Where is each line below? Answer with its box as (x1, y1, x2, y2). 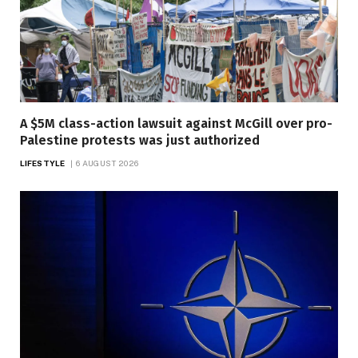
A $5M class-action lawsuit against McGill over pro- (20, 115, 332, 131)
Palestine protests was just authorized (20, 132, 260, 148)
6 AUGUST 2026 (76, 157, 139, 168)
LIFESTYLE (20, 157, 65, 168)
